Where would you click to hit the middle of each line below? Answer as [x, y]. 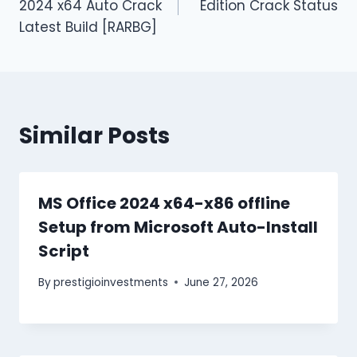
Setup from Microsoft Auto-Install [178, 227]
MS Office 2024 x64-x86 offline [164, 203]
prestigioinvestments [111, 282]
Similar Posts [94, 135]
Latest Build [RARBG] [88, 27]
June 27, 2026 [222, 282]
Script [64, 251]
